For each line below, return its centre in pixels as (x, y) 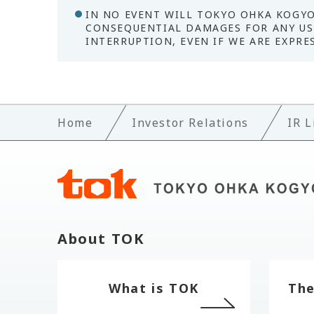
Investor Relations (190, 123)
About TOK (101, 239)
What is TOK (154, 288)
